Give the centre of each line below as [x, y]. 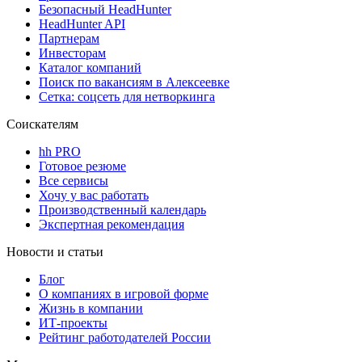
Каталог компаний [90, 68]
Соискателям [42, 124]
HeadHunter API [82, 24]
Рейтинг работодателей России [125, 338]
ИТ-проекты [73, 323]
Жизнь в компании [91, 309]
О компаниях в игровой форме [124, 294]
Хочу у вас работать [94, 196]
